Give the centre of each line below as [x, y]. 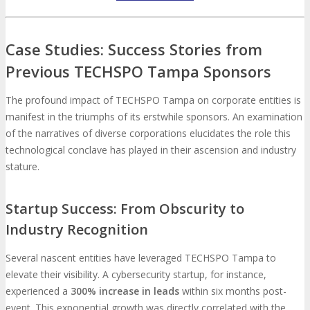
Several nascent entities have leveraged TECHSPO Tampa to [141, 257]
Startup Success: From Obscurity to [125, 208]
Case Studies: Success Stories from [134, 49]
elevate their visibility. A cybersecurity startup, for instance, [136, 274]
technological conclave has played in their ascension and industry [151, 150]
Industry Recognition [77, 229]
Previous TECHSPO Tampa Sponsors [138, 72]
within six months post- [233, 291]
